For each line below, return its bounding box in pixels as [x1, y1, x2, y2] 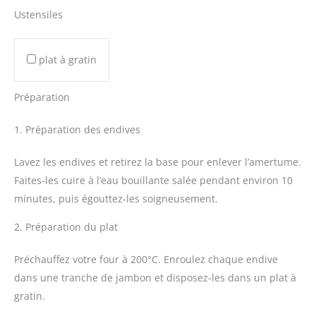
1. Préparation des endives [14, 123, 140, 137]
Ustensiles [14, 8, 63, 22]
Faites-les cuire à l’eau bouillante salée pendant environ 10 [14, 174, 293, 188]
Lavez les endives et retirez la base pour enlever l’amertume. [14, 155, 301, 169]
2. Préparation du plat [14, 220, 118, 234]
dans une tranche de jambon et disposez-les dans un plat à [14, 271, 296, 285]
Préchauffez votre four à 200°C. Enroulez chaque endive [14, 253, 278, 267]
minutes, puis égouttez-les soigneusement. [14, 192, 218, 206]
